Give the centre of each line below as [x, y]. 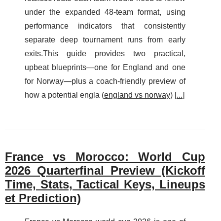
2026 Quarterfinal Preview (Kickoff [105, 171]
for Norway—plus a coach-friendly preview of [105, 81]
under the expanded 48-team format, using [105, 12]
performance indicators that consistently [105, 26]
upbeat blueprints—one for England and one [105, 68]
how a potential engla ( [64, 95]
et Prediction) [43, 198]
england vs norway [137, 95]
